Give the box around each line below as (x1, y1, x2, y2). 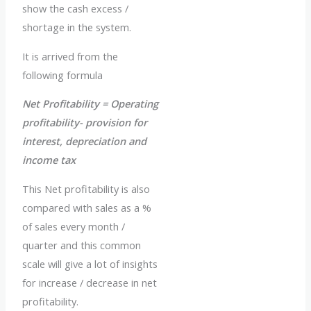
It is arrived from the (22, 49, 119, 63)
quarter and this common (22, 238, 142, 253)
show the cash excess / (22, 1, 129, 16)
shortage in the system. (22, 20, 132, 35)
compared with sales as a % (22, 201, 152, 215)
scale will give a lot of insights (22, 257, 158, 271)
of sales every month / (22, 219, 126, 234)
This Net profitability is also (22, 182, 151, 196)
